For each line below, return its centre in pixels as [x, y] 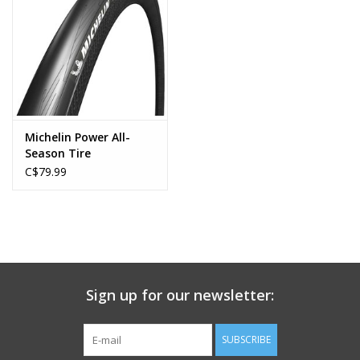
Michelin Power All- [78, 137]
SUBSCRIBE [246, 340]
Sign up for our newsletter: [180, 295]
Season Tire [58, 153]
